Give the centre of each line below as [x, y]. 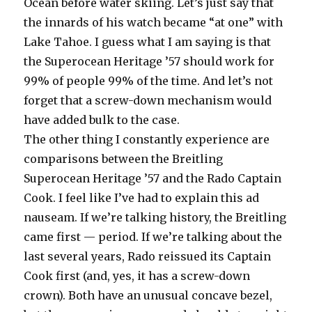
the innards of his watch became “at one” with [154, 22]
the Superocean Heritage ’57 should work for [149, 61]
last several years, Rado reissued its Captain [148, 256]
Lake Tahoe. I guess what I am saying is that [148, 41]
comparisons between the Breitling [124, 158]
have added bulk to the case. [102, 119]
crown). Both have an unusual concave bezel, [148, 295]
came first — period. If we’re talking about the [153, 236]
